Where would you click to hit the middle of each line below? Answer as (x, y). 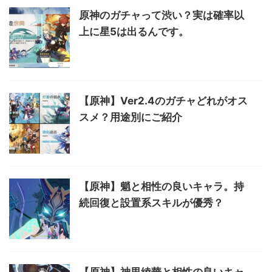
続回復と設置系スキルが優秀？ (151, 203)
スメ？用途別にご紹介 (131, 117)
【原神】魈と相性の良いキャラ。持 (161, 187)
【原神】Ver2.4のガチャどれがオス (163, 101)
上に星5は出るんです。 (134, 32)
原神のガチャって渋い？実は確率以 (161, 15)
